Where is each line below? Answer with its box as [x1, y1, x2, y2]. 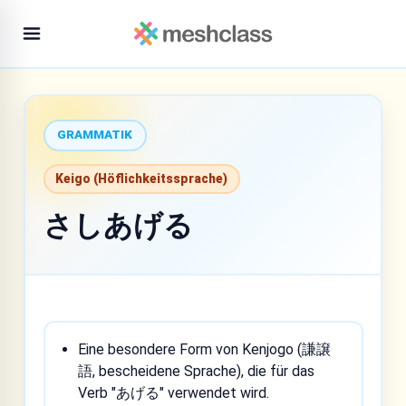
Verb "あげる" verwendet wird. [78, 383, 270, 401]
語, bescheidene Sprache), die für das [78, 362, 315, 380]
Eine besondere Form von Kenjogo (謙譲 [78, 340, 332, 358]
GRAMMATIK [57, 128, 132, 141]
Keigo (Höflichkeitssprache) [55, 171, 227, 186]
